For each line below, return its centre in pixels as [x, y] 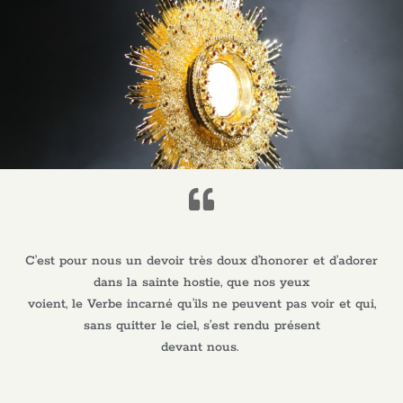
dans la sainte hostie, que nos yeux [201, 282]
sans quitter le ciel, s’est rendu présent [201, 325]
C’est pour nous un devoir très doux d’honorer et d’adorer [201, 260]
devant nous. [201, 347]
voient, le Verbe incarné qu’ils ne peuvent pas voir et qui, [201, 304]
